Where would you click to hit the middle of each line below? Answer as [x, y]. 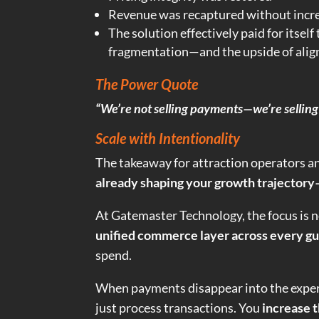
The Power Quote [147, 84]
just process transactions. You [179, 308]
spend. [114, 255]
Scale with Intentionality [168, 138]
